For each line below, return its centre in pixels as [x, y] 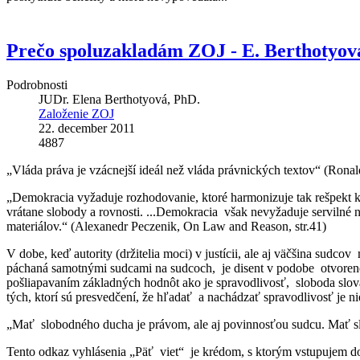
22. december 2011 [87, 128]
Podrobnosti [37, 84]
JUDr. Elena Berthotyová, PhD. [119, 99]
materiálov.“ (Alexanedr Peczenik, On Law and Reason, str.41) [166, 226]
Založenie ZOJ [76, 113]
